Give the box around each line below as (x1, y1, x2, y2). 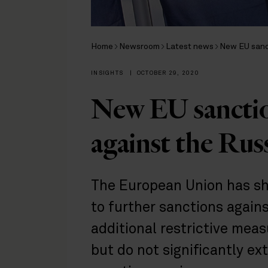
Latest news (166, 42, 214, 51)
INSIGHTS (91, 69, 126, 76)
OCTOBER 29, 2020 (136, 69, 199, 76)
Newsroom (119, 42, 160, 51)
